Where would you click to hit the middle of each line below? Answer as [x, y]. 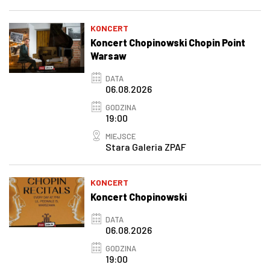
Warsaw [109, 55]
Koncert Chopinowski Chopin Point [168, 42]
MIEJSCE [121, 136]
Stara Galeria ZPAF [146, 146]
